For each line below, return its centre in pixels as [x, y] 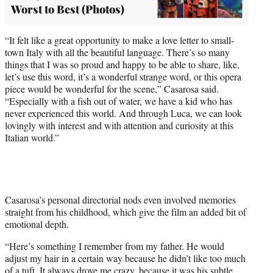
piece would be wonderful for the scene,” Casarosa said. [112, 89]
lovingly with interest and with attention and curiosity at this [119, 126]
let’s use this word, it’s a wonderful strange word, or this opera [123, 77]
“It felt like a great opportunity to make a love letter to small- [119, 40]
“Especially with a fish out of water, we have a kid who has [119, 101]
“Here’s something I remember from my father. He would [115, 246]
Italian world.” [32, 138]
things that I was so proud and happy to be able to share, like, [122, 65]
